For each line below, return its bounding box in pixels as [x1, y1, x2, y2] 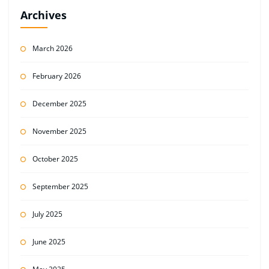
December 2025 [32, 98, 86, 109]
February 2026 [32, 70, 81, 81]
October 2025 [32, 153, 78, 164]
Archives [20, 8, 67, 22]
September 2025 [32, 181, 88, 192]
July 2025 [32, 208, 62, 219]
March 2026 [32, 43, 73, 53]
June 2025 [32, 236, 65, 247]
